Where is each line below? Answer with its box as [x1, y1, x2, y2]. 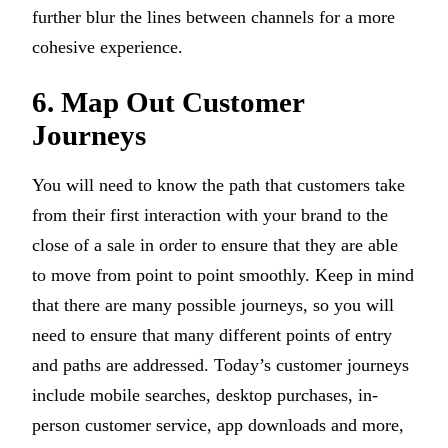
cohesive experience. [32, 36, 183, 57]
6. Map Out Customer [32, 86, 304, 119]
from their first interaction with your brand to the [32, 205, 388, 226]
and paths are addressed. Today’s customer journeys [32, 355, 409, 376]
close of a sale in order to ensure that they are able [32, 235, 398, 256]
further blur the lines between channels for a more [32, 6, 395, 27]
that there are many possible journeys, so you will [32, 295, 394, 316]
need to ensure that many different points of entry [32, 325, 392, 346]
